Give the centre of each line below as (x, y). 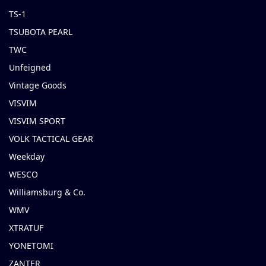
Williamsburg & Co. (47, 192)
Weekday (27, 157)
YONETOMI (31, 246)
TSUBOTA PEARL (41, 32)
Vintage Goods (38, 85)
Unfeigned (30, 68)
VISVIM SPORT (37, 121)
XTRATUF (26, 228)
